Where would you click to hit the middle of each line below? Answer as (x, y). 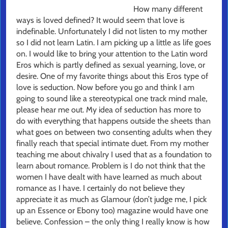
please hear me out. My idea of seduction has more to (109, 110)
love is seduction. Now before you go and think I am (105, 88)
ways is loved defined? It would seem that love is (101, 20)
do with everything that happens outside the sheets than (113, 121)
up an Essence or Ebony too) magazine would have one (112, 211)
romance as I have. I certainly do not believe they (101, 188)
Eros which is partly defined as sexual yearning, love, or (111, 65)
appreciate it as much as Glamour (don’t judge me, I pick (111, 199)
